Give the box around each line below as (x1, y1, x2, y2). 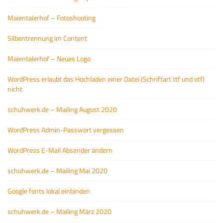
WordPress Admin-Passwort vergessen (7, 124, 124, 135)
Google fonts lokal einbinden (7, 185, 90, 196)
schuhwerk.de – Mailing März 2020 (7, 206, 111, 217)
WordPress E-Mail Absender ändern (7, 144, 112, 155)
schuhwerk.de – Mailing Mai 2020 (7, 165, 108, 176)
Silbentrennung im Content (7, 32, 87, 43)
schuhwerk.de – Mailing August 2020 (7, 104, 117, 114)
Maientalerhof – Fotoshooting (7, 12, 96, 23)
